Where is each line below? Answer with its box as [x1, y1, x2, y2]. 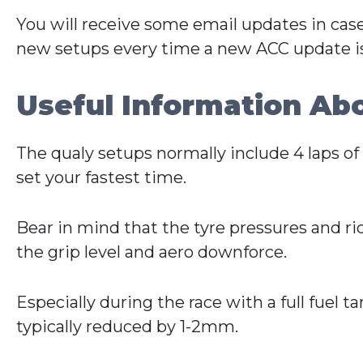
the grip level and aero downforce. [16, 241, 287, 262]
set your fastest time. [16, 167, 186, 187]
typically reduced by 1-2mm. [16, 316, 238, 336]
